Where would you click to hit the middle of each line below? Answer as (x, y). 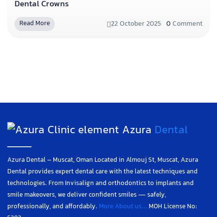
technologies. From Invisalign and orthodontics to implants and (101, 183)
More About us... (123, 207)
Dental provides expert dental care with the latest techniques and (102, 172)
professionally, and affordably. (53, 207)
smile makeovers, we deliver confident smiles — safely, (87, 195)
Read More (35, 24)
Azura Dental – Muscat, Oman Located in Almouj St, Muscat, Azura (103, 160)
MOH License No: (173, 207)
